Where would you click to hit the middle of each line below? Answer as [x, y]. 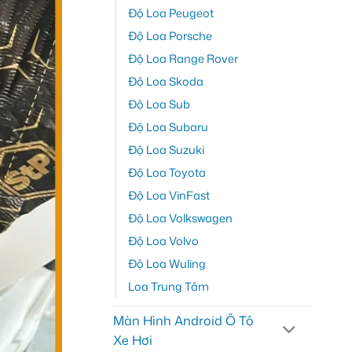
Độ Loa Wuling [167, 263]
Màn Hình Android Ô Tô [183, 320]
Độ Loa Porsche [170, 35]
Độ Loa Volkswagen [180, 218]
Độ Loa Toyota [167, 172]
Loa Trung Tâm [168, 286]
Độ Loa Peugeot [170, 13]
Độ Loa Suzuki [166, 149]
